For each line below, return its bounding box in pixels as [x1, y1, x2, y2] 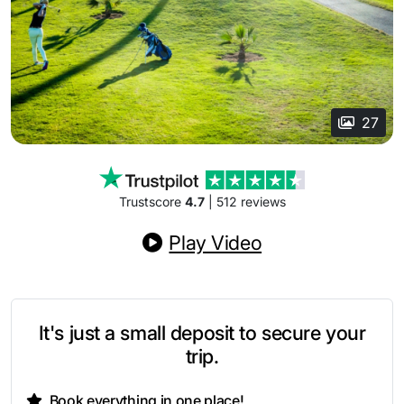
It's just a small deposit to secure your [38, 321, 366, 345]
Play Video [169, 231, 262, 255]
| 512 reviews [204, 194, 286, 210]
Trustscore [118, 194, 185, 210]
